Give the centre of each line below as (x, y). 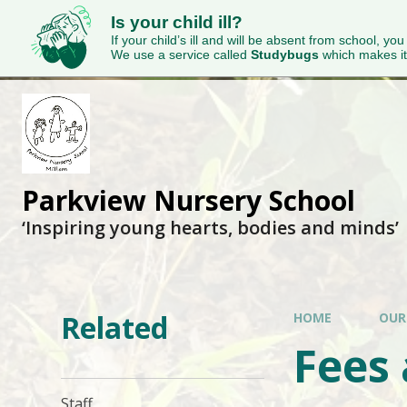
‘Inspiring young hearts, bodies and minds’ (210, 228)
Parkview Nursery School (189, 200)
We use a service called (181, 55)
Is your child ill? (177, 22)
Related (115, 328)
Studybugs (285, 55)
